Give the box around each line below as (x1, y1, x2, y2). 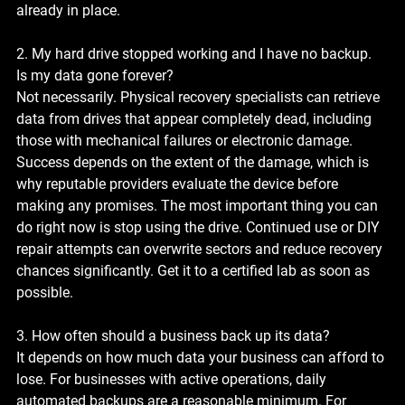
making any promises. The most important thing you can (16, 196, 381, 214)
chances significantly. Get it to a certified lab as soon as (16, 261, 373, 279)
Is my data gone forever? (16, 66, 174, 84)
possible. (16, 283, 73, 301)
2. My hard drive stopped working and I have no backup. (16, 44, 375, 62)
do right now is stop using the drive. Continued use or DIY (16, 218, 383, 236)
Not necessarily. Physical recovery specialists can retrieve (16, 88, 383, 106)
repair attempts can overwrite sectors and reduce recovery (16, 240, 386, 258)
